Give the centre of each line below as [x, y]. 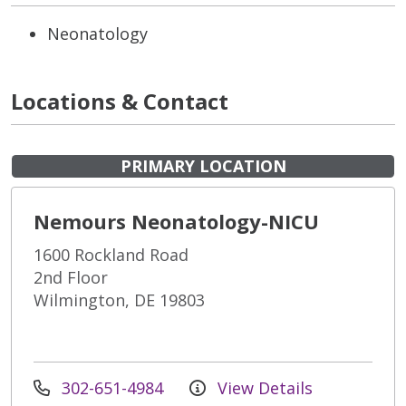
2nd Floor [71, 278]
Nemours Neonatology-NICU [176, 222]
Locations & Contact [120, 101]
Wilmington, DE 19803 [119, 300]
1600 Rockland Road [111, 255]
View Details [263, 388]
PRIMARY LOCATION [203, 166]
